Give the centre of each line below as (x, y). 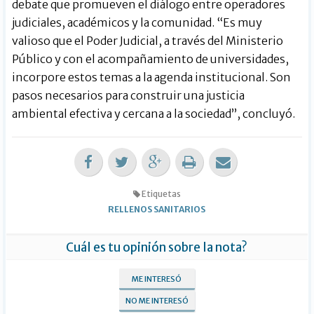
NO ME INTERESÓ (157, 300)
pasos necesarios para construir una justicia (129, 95)
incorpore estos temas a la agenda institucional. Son (152, 77)
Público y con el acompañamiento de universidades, (151, 59)
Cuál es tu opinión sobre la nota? (157, 247)
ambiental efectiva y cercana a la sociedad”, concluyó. (154, 113)
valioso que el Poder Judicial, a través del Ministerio (148, 40)
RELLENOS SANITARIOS (157, 209)
